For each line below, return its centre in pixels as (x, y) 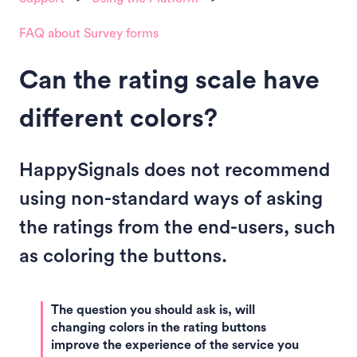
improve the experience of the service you (175, 345)
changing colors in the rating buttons (159, 328)
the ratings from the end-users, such (177, 228)
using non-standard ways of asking (171, 199)
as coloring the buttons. (123, 256)
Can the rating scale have (169, 81)
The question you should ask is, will (153, 310)
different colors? (118, 119)
